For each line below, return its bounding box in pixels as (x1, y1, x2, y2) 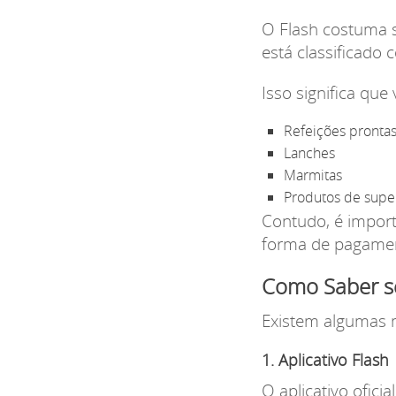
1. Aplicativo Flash (261, 349, 389, 371)
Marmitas (283, 164, 342, 185)
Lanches (283, 142, 335, 163)
